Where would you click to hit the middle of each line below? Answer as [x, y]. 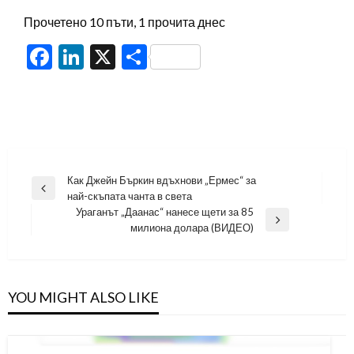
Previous [51, 195]
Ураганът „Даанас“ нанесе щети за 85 [165, 211]
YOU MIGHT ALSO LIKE [83, 297]
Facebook [104, 56]
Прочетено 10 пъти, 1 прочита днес [124, 21]
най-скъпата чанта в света [130, 196]
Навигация [70, 182]
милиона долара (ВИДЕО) [192, 227]
